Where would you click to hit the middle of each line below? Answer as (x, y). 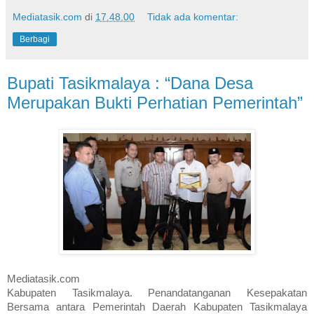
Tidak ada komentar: (193, 16)
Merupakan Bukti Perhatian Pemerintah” (155, 102)
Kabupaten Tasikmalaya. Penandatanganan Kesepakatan (157, 293)
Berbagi (35, 39)
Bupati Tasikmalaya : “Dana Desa (130, 83)
